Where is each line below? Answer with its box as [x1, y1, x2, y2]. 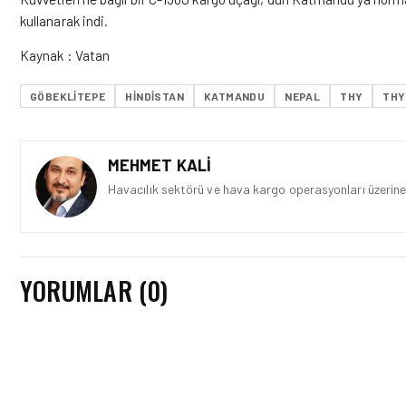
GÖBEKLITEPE [30, 90, 106, 102]
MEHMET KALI [108, 155, 211, 175]
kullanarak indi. [20, 12, 109, 29]
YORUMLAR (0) [20, 272, 168, 309]
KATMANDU [204, 90, 266, 102]
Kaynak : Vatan [20, 46, 111, 63]
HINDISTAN [125, 90, 185, 102]
